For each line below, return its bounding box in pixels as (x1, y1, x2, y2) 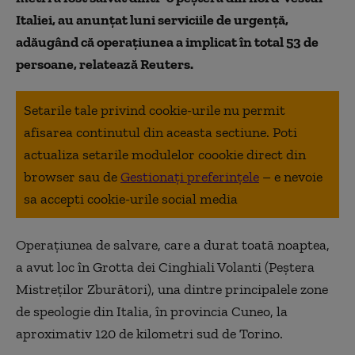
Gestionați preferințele (120, 167, 259, 185)
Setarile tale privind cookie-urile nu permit (24, 101, 285, 119)
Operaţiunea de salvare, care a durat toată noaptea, (16, 235, 330, 254)
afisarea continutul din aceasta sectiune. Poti (24, 123, 297, 141)
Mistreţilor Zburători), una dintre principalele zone (16, 280, 328, 298)
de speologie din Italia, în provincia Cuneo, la (16, 302, 288, 320)
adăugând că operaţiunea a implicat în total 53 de (16, 32, 319, 51)
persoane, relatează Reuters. (16, 55, 193, 73)
